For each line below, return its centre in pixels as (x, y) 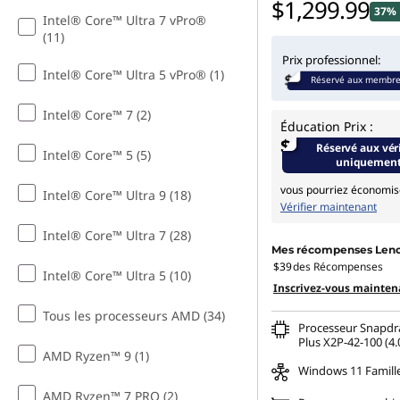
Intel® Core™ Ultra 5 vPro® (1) (133, 75)
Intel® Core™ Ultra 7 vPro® (125, 20)
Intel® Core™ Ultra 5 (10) (117, 275)
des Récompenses (338, 267)
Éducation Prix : (327, 126)
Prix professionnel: (331, 60)
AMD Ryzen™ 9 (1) (96, 356)
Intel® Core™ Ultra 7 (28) (117, 235)
